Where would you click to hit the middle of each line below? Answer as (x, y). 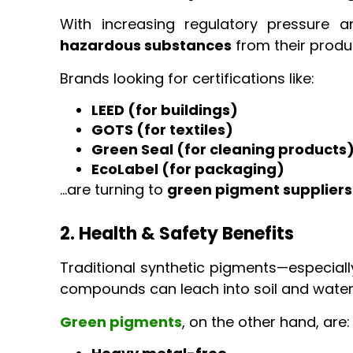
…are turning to (114, 190)
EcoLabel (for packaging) (188, 169)
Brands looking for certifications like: (188, 78)
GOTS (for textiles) (163, 130)
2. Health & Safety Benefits (177, 234)
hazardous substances (146, 46)
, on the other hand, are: (266, 321)
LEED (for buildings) (165, 110)
